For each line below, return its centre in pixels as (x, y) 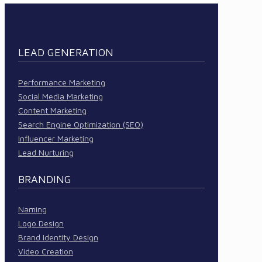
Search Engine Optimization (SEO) (81, 124)
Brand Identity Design (58, 237)
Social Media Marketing (61, 96)
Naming (32, 209)
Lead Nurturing (46, 152)
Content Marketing (52, 110)
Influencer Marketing (56, 138)
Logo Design (41, 223)
